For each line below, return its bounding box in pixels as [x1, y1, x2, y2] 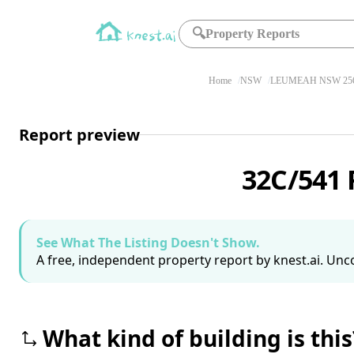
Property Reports [205, 27, 300, 40]
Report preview [19, 123, 140, 145]
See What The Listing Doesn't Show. [36, 234, 260, 251]
